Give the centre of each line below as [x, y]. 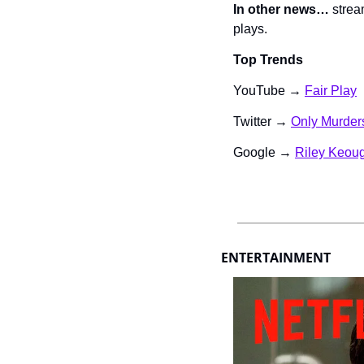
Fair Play [331, 91]
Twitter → [262, 122]
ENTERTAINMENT [277, 258]
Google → [264, 153]
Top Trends [268, 60]
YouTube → [269, 91]
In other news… [281, 10]
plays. [250, 29]
